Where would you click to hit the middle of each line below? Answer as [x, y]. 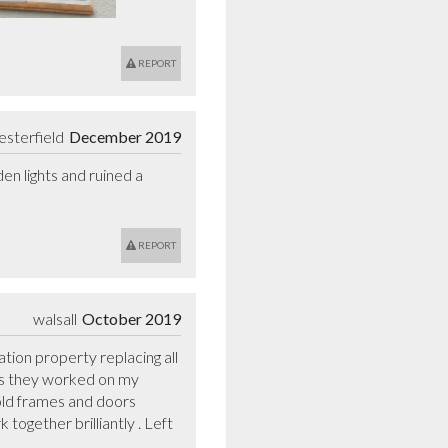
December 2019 [125, 136]
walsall [55, 318]
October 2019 [131, 318]
